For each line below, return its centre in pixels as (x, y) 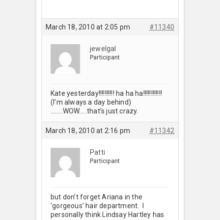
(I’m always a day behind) (91, 102)
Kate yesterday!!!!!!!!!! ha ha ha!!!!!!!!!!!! (106, 93)
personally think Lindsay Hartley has (108, 214)
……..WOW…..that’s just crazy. (95, 111)
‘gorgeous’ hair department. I (97, 206)
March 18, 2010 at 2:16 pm (88, 130)
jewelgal (103, 48)
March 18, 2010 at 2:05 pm (88, 27)
